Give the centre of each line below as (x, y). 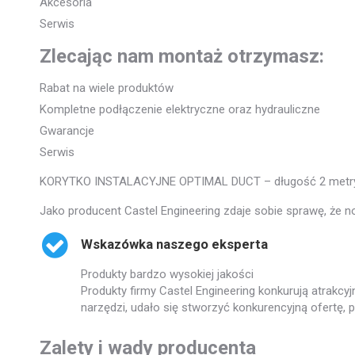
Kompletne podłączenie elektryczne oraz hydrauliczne (180, 109)
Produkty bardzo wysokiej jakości (167, 275)
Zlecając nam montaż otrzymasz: (182, 56)
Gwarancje (67, 130)
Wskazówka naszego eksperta (174, 244)
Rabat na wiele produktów (107, 88)
